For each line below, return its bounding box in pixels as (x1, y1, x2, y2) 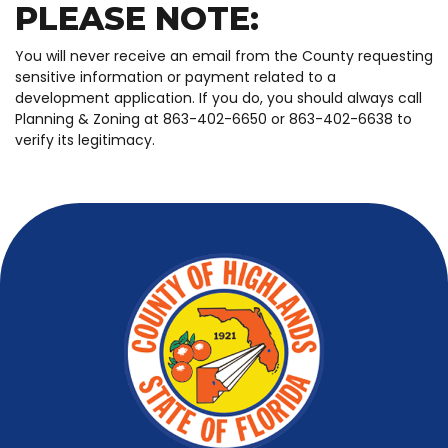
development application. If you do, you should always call (15, 87, 422, 108)
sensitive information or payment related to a (15, 66, 336, 87)
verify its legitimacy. (15, 129, 155, 150)
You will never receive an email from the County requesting (15, 45, 433, 66)
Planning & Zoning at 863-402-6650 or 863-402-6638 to (15, 108, 412, 129)
